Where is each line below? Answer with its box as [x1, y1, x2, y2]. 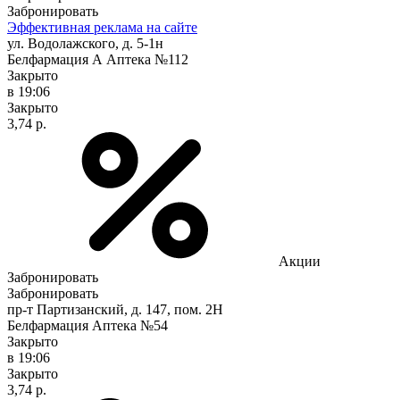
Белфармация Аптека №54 [7, 317, 168, 333]
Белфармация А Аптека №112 [7, 51, 188, 67]
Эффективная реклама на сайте [7, 19, 197, 35]
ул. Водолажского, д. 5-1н [7, 35, 163, 51]
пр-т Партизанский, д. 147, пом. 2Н [7, 301, 223, 317]
